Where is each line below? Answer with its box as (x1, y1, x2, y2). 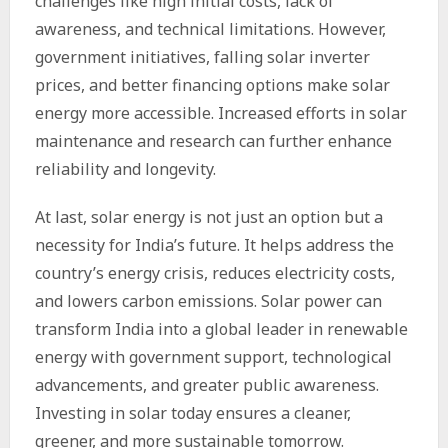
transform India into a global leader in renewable (34, 318, 408, 340)
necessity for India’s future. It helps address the (34, 234, 394, 256)
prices (34, 74, 81, 96)
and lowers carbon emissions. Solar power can (34, 290, 382, 312)
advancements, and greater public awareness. (34, 374, 379, 396)
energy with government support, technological (34, 346, 392, 368)
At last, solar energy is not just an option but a (34, 206, 383, 228)
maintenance (34, 130, 133, 152)
